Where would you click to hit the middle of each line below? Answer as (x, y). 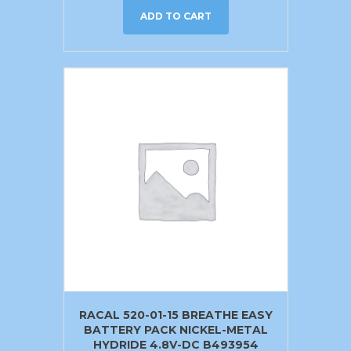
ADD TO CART (175, 16)
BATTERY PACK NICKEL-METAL (175, 329)
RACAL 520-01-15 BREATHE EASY (175, 315)
